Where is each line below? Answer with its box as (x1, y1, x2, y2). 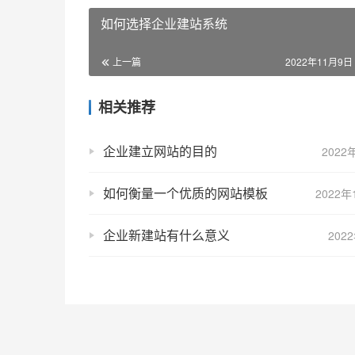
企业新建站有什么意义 (103, 226, 230, 244)
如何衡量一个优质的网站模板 (103, 184, 268, 202)
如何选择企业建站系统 (101, 14, 227, 32)
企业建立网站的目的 (103, 142, 217, 160)
